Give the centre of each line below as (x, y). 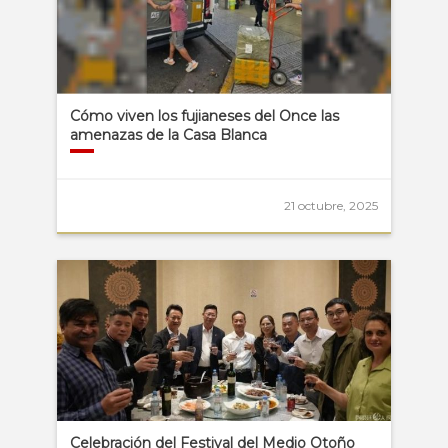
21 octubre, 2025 (331, 205)
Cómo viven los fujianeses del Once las (204, 116)
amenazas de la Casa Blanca (168, 135)
